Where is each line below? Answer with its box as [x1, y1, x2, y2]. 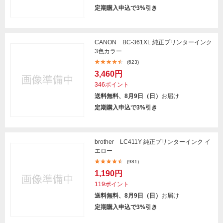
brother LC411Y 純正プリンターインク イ [95, 138, 211, 145]
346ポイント [95, 81, 129, 88]
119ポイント [95, 181, 129, 188]
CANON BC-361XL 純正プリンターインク [95, 39, 212, 46]
